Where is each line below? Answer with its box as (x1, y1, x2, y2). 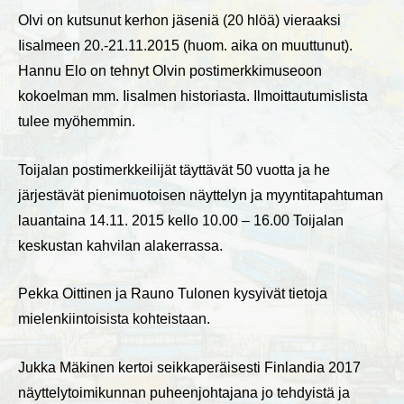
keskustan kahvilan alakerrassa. (18, 237, 223, 253)
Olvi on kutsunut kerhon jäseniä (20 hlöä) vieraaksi (18, 13, 341, 29)
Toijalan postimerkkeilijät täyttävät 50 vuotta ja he (18, 161, 330, 178)
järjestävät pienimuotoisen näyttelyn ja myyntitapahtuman (18, 187, 383, 203)
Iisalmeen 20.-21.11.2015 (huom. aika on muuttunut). (18, 38, 353, 54)
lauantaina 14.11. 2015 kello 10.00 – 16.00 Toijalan (18, 212, 344, 228)
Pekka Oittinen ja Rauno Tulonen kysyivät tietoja (18, 286, 327, 302)
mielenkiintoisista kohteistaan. (18, 311, 210, 327)
